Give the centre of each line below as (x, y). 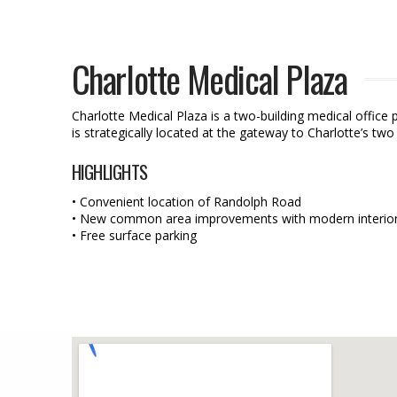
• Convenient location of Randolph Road (186, 202)
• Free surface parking (134, 236)
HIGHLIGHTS (109, 171)
